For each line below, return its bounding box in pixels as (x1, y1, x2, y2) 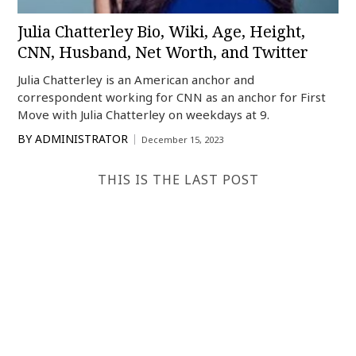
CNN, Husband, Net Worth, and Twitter (17, 41, 309, 64)
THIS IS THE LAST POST (97, 171, 259, 189)
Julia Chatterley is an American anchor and (17, 72, 255, 88)
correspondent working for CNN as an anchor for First (17, 89, 327, 106)
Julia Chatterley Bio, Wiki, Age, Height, (17, 21, 306, 43)
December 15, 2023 (141, 133, 224, 146)
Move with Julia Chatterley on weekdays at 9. (17, 106, 270, 123)
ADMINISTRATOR (35, 131, 129, 147)
